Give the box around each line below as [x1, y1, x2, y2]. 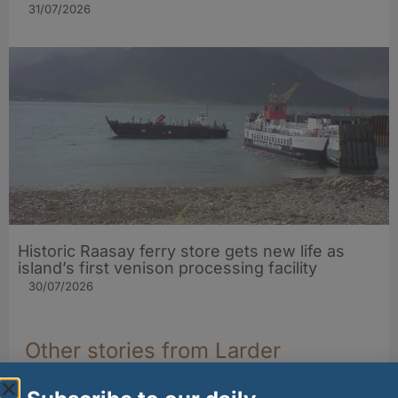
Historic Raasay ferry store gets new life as [18, 242, 345, 261]
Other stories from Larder [25, 338, 281, 364]
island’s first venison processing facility [18, 259, 317, 278]
